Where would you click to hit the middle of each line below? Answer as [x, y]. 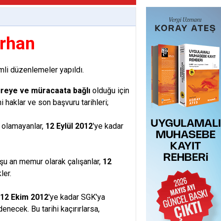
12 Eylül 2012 [69, 126]
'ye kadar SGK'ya [77, 197]
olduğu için [110, 91]
